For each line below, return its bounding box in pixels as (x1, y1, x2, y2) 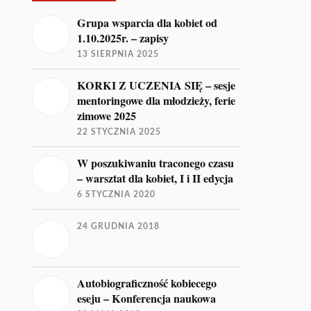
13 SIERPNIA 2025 (77, 50, 160, 58)
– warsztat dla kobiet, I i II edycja (77, 170, 234, 187)
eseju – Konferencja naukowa (77, 290, 217, 307)
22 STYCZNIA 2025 (77, 128, 162, 136)
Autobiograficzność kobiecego (77, 275, 217, 292)
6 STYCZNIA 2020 (77, 190, 156, 199)
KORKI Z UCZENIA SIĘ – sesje (77, 77, 236, 94)
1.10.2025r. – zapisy (77, 30, 169, 47)
